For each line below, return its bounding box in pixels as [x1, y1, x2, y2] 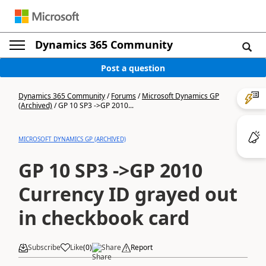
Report [131, 242, 153, 252]
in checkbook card [18, 205, 189, 230]
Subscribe [28, 242, 61, 252]
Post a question [101, 62, 165, 74]
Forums [111, 91, 136, 101]
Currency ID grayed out [18, 181, 237, 207]
